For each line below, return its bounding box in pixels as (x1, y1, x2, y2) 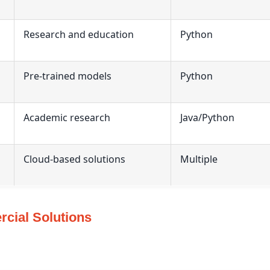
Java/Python (180, 110, 234, 124)
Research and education (24, 27, 134, 41)
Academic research (24, 110, 110, 124)
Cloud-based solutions (24, 152, 125, 166)
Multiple (180, 152, 218, 166)
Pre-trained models (24, 69, 111, 83)
